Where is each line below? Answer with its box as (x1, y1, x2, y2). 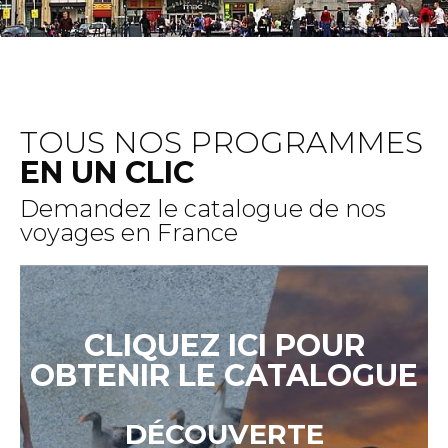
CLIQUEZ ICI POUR (83, 327, 365, 365)
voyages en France (20, 218, 238, 248)
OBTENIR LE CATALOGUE (30, 357, 418, 395)
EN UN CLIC (20, 154, 194, 192)
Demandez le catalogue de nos (20, 194, 386, 224)
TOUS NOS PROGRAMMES (20, 124, 423, 162)
